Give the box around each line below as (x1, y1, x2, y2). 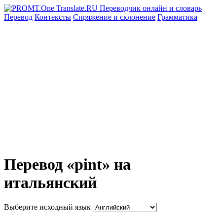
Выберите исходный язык (4, 202, 91, 211)
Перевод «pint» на (4, 155, 131, 174)
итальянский (4, 174, 97, 192)
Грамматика (157, 13, 197, 21)
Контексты (35, 13, 71, 21)
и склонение (113, 13, 155, 21)
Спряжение (73, 13, 113, 21)
